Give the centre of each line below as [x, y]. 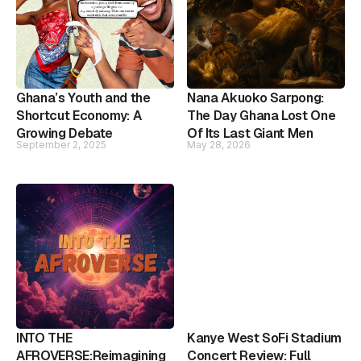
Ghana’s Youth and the [83, 98]
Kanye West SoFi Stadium [264, 338]
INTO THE [44, 338]
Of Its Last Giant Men [250, 133]
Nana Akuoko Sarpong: [255, 98]
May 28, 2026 [219, 144]
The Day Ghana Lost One [261, 115]
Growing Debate [65, 133]
